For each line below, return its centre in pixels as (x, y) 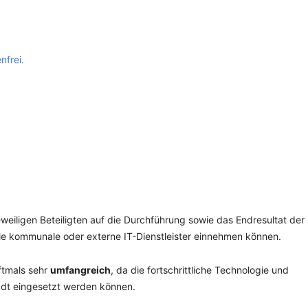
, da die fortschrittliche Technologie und (200, 270)
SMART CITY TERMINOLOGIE (168, 70)
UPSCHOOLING (136, 103)
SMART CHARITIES (144, 38)
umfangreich (80, 270)
